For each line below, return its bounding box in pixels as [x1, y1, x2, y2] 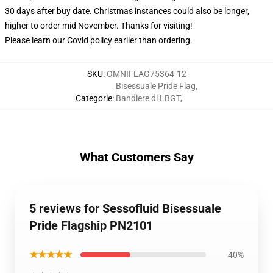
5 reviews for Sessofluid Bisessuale [29, 201, 221, 216]
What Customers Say [79, 150, 194, 165]
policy [90, 35, 112, 45]
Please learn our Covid [5, 35, 90, 45]
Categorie [76, 93, 112, 103]
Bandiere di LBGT [116, 93, 180, 103]
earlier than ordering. [112, 35, 193, 45]
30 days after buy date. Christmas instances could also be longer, [5, 6, 249, 16]
